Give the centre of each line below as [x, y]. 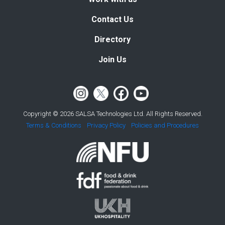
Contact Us [113, 19]
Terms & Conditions [54, 125]
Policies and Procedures [165, 125]
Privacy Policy [106, 125]
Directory [113, 39]
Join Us [113, 59]
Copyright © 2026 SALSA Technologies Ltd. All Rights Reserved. [113, 114]
